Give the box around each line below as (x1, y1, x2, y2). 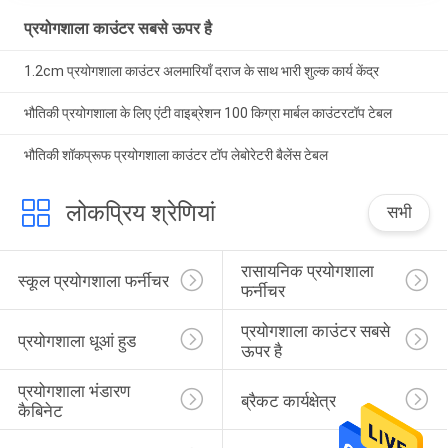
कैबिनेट (17, 400, 63, 421)
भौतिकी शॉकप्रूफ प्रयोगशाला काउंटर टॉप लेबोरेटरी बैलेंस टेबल (23, 146, 328, 163)
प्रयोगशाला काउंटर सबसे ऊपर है (23, 19, 212, 39)
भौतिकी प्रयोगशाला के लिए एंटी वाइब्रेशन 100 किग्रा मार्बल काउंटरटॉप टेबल (23, 104, 392, 121)
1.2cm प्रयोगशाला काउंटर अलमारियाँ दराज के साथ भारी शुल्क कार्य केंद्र (23, 63, 379, 80)
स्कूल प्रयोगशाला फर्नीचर (17, 271, 169, 292)
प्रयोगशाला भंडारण (17, 380, 134, 401)
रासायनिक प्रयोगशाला (240, 261, 378, 282)
